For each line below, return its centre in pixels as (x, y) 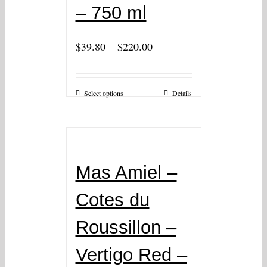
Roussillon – (126, 228)
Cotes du (112, 200)
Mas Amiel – (126, 173)
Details (182, 93)
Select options (103, 93)
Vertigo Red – (131, 255)
